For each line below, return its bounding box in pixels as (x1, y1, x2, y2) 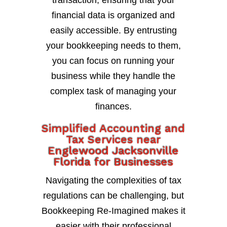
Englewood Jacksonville (48, 144, 179, 158)
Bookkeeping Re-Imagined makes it (41, 206, 185, 216)
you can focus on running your (52, 56, 175, 66)
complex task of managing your (50, 86, 177, 97)
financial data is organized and (52, 10, 175, 21)
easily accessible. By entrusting (50, 25, 177, 36)
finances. (95, 101, 132, 112)
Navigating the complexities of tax (45, 175, 181, 186)
